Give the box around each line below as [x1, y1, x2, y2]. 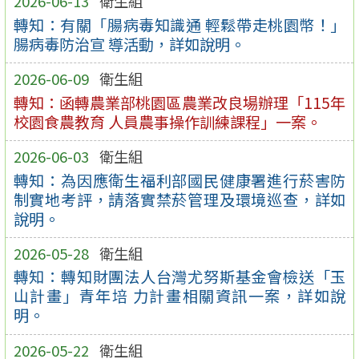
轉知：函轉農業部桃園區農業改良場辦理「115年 [13, 91, 346, 114]
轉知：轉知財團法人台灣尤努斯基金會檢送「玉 [13, 265, 346, 288]
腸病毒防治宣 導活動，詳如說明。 [13, 32, 245, 55]
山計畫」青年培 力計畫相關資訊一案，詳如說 [13, 284, 346, 308]
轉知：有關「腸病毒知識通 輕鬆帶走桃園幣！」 [13, 13, 346, 36]
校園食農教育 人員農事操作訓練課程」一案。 [13, 110, 321, 133]
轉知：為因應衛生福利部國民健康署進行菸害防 [13, 168, 346, 192]
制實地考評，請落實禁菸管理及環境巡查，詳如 [13, 188, 346, 211]
